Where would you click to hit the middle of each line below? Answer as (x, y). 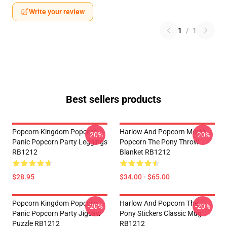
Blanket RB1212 (145, 152)
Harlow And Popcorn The (159, 203)
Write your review (57, 12)
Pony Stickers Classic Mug (161, 213)
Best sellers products (113, 99)
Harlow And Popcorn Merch (163, 132)
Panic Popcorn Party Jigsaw (57, 213)
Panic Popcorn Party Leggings (60, 142)
